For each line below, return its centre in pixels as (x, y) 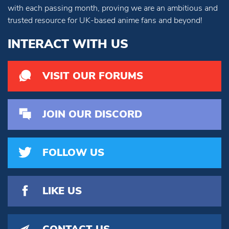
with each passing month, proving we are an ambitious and (113, 8)
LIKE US (62, 191)
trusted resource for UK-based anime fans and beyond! (105, 21)
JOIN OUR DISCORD (92, 114)
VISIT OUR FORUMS (93, 76)
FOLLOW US (73, 153)
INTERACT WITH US (68, 44)
